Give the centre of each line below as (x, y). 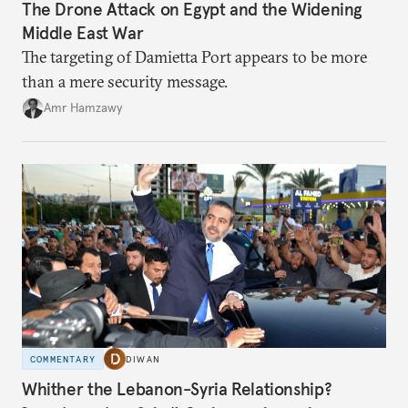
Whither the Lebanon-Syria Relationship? (177, 388)
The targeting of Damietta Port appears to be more (194, 56)
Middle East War (83, 32)
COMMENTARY (63, 359)
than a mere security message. (125, 81)
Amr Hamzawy (83, 108)
